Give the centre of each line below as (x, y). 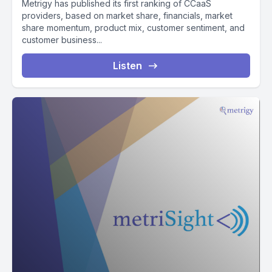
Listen (127, 66)
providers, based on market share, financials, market (127, 15)
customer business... (62, 40)
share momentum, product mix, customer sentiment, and (133, 28)
